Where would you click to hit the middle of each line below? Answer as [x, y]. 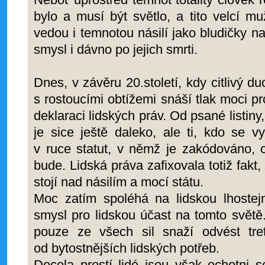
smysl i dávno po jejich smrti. [116, 49]
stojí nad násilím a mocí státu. [119, 182]
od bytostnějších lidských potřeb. [127, 248]
